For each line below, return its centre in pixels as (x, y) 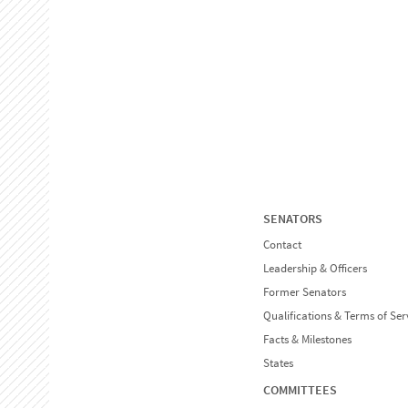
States (279, 363)
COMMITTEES (301, 390)
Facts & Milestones (308, 340)
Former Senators (305, 292)
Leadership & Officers (316, 269)
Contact (283, 245)
